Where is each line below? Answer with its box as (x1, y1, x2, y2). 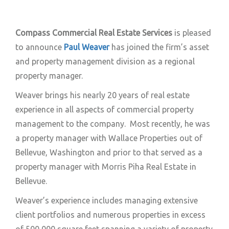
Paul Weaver (64, 42, 109, 52)
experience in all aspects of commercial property (15, 104, 194, 114)
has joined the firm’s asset (109, 42, 209, 52)
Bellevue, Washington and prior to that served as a (15, 147, 202, 157)
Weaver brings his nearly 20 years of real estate (15, 90, 190, 100)
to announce (15, 42, 64, 52)
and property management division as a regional (15, 56, 195, 66)
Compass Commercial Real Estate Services (15, 28, 172, 37)
